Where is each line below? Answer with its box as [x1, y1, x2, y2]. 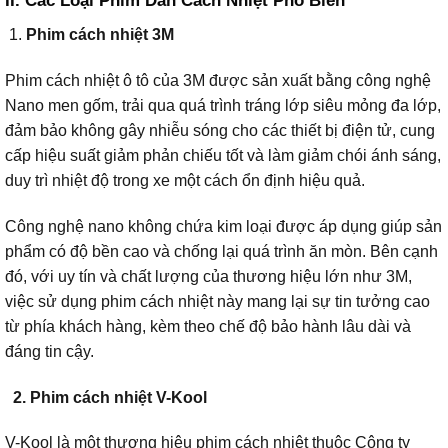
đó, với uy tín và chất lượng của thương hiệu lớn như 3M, [5, 267, 412, 285]
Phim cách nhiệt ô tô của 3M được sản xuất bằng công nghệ [5, 71, 431, 89]
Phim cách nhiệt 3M [25, 26, 174, 44]
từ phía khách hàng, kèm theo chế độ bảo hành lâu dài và [5, 317, 411, 335]
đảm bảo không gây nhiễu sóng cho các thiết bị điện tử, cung [5, 121, 435, 139]
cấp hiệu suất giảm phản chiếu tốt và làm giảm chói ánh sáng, [5, 146, 441, 164]
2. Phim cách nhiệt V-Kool [5, 388, 207, 406]
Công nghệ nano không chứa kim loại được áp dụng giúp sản [5, 217, 442, 235]
